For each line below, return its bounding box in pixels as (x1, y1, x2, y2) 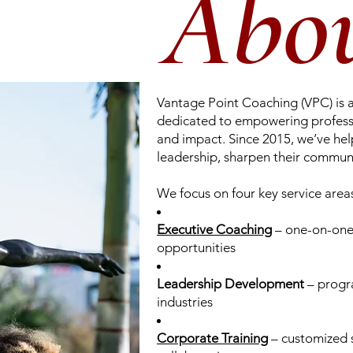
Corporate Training (157, 330, 268, 346)
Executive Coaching (157, 221, 272, 237)
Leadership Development (157, 276, 304, 292)
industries (157, 294, 213, 310)
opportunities (157, 240, 236, 255)
